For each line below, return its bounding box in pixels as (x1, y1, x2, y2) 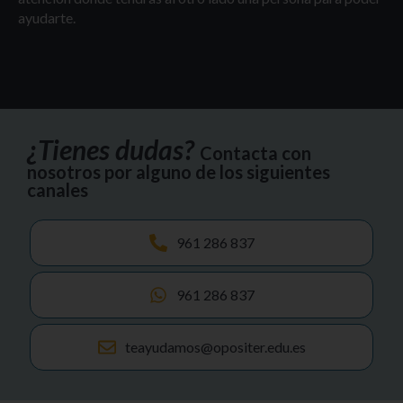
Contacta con (200, 142, 311, 165)
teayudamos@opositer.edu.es (124, 338, 306, 356)
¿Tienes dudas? (27, 133, 194, 166)
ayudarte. (18, 9, 76, 27)
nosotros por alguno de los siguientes (27, 161, 330, 184)
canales (27, 179, 88, 201)
